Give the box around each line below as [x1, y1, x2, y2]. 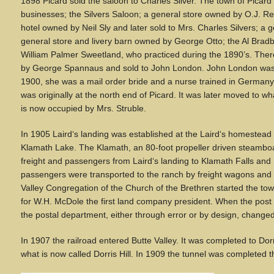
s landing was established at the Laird [74, 129, 220, 139]
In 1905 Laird [21, 129, 72, 139]
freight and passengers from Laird [21, 156, 152, 166]
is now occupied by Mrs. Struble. [21, 103, 146, 113]
